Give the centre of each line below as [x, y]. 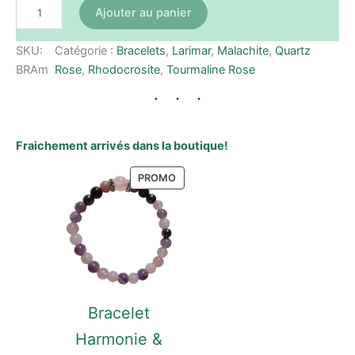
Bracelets [141, 50]
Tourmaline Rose [210, 69]
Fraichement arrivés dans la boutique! [122, 145]
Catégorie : [85, 50]
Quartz [292, 50]
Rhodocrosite [124, 69]
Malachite [242, 50]
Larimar [191, 50]
